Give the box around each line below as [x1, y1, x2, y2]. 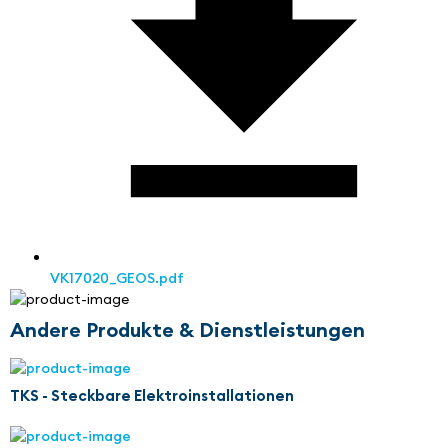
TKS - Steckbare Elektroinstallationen [10, 386, 294, 406]
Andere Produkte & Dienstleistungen [10, 317, 365, 343]
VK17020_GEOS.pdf [50, 269, 184, 288]
